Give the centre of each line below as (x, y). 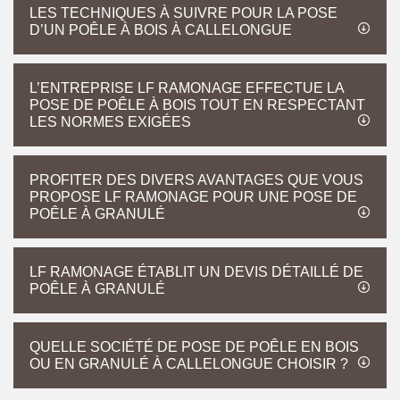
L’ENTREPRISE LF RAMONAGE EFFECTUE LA (187, 88)
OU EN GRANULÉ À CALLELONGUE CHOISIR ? (189, 364)
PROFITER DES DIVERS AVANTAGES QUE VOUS (196, 180)
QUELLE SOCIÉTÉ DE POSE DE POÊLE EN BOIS (194, 347)
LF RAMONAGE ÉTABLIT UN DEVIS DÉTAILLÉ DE (196, 272)
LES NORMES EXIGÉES (110, 122)
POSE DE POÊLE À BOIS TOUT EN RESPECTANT (197, 105)
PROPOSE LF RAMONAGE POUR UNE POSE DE (193, 197)
